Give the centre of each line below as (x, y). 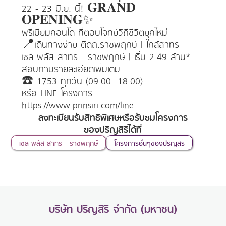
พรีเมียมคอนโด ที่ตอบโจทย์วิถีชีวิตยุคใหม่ (94, 32)
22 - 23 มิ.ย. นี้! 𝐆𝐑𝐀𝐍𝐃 (78, 8)
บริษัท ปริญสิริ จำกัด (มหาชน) (113, 209)
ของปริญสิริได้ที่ (113, 129)
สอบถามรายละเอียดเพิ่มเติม (71, 69)
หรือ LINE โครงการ (57, 93)
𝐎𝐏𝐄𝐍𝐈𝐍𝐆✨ (57, 20)
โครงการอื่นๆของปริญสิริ (150, 143)
